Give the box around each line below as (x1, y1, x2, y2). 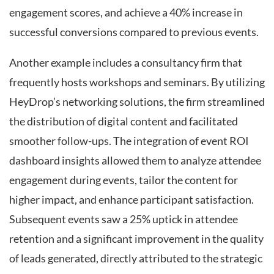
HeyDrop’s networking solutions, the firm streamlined (9, 95, 265, 108)
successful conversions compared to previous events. (9, 26, 259, 39)
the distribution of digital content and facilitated (9, 114, 238, 128)
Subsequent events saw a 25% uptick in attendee (9, 212, 238, 226)
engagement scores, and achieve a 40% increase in (9, 6, 243, 20)
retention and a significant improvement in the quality (9, 232, 264, 245)
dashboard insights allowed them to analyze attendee (9, 154, 261, 167)
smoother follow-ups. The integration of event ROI (9, 134, 249, 147)
